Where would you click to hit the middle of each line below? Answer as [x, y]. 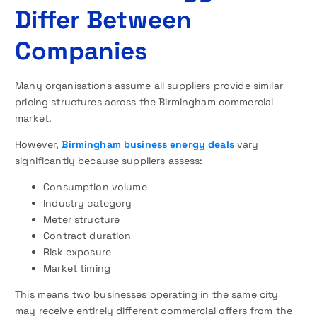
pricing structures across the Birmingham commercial [144, 102]
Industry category [88, 203]
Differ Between [104, 19]
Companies [81, 50]
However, [39, 144]
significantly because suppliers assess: [109, 160]
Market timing [77, 268]
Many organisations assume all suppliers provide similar [149, 85]
